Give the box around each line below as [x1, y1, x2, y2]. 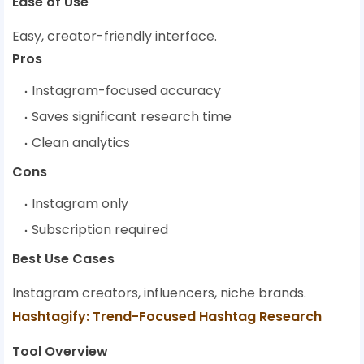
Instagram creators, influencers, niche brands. [12, 284, 306, 303]
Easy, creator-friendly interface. [12, 27, 217, 46]
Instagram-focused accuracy [32, 81, 221, 101]
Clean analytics [32, 133, 130, 153]
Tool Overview [12, 342, 108, 362]
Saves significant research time [32, 107, 232, 127]
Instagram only [32, 194, 128, 214]
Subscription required [32, 220, 168, 240]
